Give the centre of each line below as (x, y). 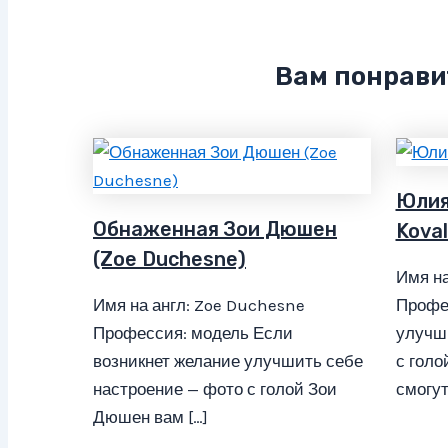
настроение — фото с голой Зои (215, 389)
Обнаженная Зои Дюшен (215, 229)
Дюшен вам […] (150, 417)
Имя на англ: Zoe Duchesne (199, 305)
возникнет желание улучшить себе (228, 361)
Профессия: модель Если (193, 333)
